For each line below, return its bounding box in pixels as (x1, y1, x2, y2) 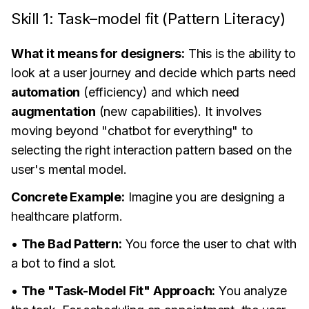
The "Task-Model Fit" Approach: (21, 283, 216, 298)
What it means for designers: (11, 46, 185, 61)
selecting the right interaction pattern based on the (11, 143, 292, 157)
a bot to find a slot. (11, 256, 117, 270)
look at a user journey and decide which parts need (11, 66, 297, 80)
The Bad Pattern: (21, 237, 122, 251)
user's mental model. (11, 162, 127, 177)
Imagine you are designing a (124, 190, 285, 204)
